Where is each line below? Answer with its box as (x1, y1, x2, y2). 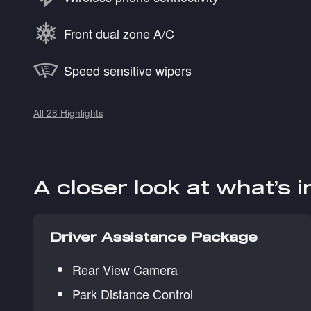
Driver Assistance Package (50, 229, 258, 245)
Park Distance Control (72, 285, 193, 303)
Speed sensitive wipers (64, 60, 192, 79)
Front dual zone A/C (64, 24, 174, 42)
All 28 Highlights (33, 106, 103, 120)
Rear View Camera (72, 260, 178, 279)
